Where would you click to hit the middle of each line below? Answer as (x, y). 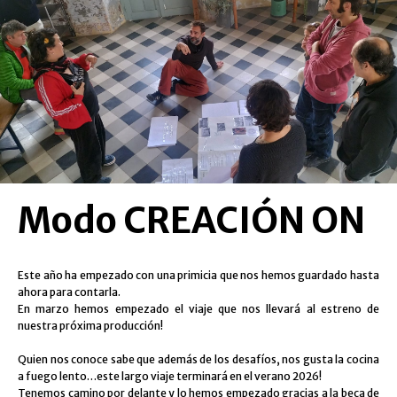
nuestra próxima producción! (90, 326)
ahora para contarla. (69, 292)
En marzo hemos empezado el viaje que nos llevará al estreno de (198, 309)
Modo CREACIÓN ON (191, 221)
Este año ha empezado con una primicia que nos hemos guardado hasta (198, 275)
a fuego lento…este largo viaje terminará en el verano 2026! (170, 376)
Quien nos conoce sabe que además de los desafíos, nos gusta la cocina (198, 359)
